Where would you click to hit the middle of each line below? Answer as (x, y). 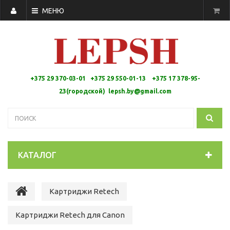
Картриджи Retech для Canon (70, 215)
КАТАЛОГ (37, 155)
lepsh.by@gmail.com (140, 91)
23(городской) (83, 91)
